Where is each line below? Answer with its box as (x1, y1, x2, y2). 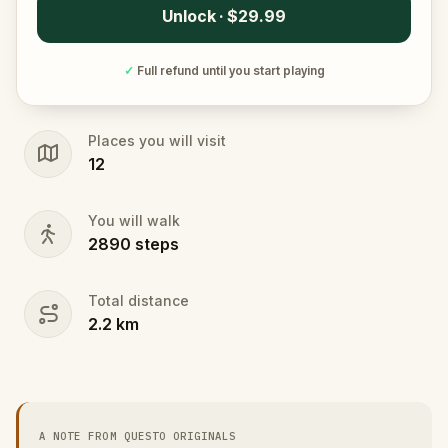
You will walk (88, 212, 180, 229)
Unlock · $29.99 (162, 6, 286, 26)
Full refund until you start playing (136, 63, 325, 78)
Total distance (88, 292, 189, 309)
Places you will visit (88, 132, 226, 149)
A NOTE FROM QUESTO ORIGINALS (39, 429, 237, 443)
